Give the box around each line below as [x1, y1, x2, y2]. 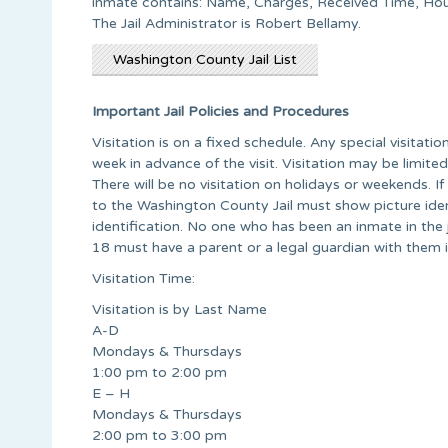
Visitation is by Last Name [92, 300, 267, 318]
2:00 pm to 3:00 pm [92, 426, 227, 444]
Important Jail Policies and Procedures [92, 102, 349, 120]
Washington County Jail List [113, 50, 297, 68]
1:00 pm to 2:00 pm [92, 363, 227, 381]
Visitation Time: [92, 269, 195, 287]
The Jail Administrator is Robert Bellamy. [92, 14, 361, 32]
